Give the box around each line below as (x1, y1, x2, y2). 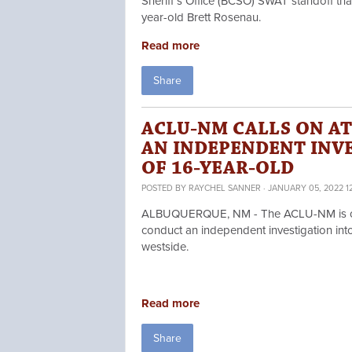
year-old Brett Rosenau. (141, 10, 264, 25)
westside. (141, 240, 189, 255)
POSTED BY (141, 183, 189, 194)
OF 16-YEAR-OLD (141, 156, 294, 181)
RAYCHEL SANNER (189, 183, 261, 194)
